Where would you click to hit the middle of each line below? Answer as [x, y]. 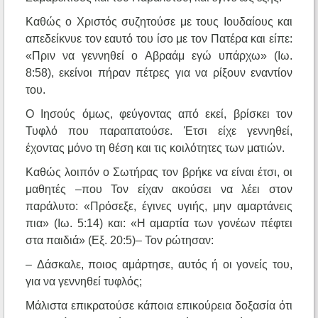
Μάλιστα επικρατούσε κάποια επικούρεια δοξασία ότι [159, 306]
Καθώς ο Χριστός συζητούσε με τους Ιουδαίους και [159, 22]
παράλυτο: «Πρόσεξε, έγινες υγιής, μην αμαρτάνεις [159, 207]
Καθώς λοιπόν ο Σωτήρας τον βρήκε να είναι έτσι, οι [159, 172]
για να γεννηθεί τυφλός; [84, 282]
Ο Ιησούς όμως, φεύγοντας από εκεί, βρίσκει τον [159, 114]
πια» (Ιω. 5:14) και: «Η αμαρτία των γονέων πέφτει [159, 224]
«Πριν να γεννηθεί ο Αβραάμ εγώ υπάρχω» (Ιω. [159, 56]
